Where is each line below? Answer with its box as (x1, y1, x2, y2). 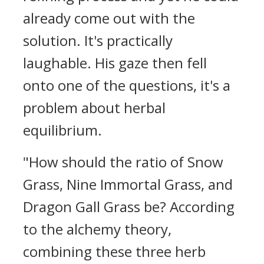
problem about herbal (23, 98, 166, 117)
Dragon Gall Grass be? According (23, 197, 235, 216)
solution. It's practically (23, 31, 173, 50)
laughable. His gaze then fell (23, 53, 207, 72)
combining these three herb (23, 242, 206, 261)
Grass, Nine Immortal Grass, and (23, 174, 233, 194)
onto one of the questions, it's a (23, 75, 230, 95)
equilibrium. (23, 120, 102, 140)
